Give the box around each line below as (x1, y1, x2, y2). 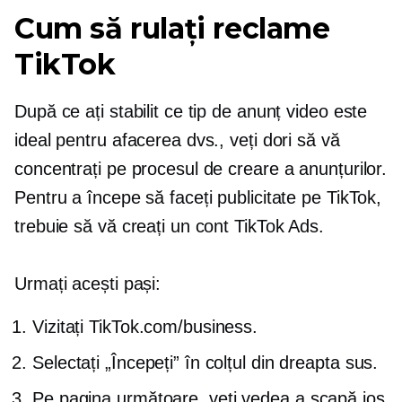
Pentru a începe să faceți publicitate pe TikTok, (14, 187, 382, 207)
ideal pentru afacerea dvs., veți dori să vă (14, 129, 340, 150)
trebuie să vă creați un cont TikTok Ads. (14, 215, 324, 236)
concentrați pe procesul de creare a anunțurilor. (14, 158, 388, 179)
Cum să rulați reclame (14, 10, 330, 46)
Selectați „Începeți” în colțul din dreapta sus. (32, 352, 379, 372)
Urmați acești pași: (14, 273, 162, 293)
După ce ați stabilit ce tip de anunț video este (14, 100, 368, 121)
